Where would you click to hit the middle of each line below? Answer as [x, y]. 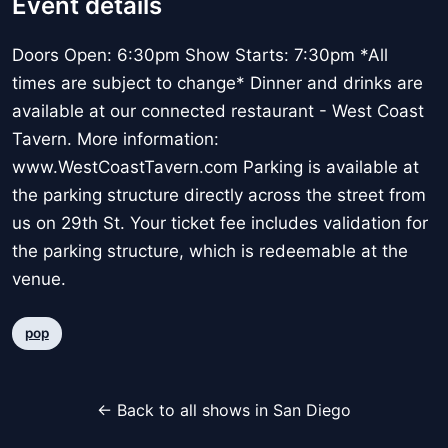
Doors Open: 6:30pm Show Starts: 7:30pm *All [200, 55]
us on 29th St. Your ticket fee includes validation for [220, 223]
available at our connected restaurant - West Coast [218, 111]
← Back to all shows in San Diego [224, 409]
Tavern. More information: [115, 139]
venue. [39, 279]
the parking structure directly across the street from [219, 195]
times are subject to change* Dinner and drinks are [217, 83]
